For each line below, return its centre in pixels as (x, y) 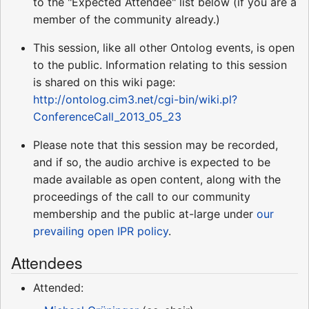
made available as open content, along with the (157, 179)
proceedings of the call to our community (142, 196)
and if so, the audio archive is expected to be (152, 162)
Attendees (47, 262)
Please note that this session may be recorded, (156, 144)
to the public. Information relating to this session (160, 64)
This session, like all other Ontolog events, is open (164, 47)
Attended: (58, 287)
